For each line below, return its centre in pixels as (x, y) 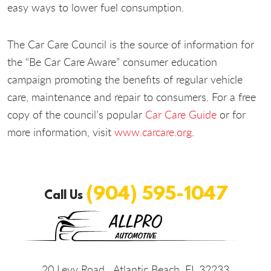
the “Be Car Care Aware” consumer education (112, 61)
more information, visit (61, 132)
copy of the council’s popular (76, 114)
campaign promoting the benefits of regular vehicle (125, 79)
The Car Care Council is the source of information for (131, 44)
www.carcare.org (153, 132)
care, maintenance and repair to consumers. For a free (132, 96)
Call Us (65, 195)
